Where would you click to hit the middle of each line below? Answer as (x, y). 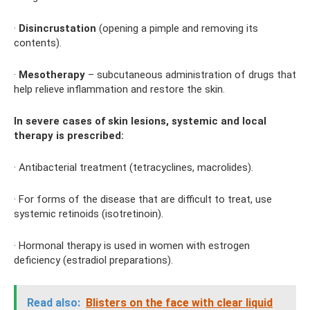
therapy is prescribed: (69, 135)
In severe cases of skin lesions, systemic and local (140, 121)
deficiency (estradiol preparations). (93, 260)
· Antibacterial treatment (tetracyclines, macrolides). (134, 167)
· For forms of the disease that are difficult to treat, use (143, 199)
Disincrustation (57, 28)
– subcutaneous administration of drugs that (191, 74)
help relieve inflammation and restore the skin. (119, 89)
